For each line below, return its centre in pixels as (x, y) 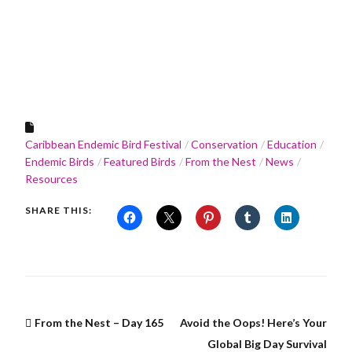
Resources (51, 179)
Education (292, 145)
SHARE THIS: (59, 211)
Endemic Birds (60, 162)
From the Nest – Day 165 (99, 323)
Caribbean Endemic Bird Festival (103, 145)
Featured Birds (140, 162)
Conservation (224, 145)
